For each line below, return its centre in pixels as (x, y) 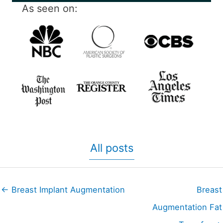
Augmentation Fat (187, 207)
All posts (111, 148)
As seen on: (50, 8)
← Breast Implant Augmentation (63, 189)
